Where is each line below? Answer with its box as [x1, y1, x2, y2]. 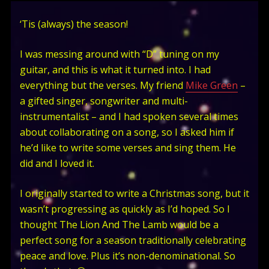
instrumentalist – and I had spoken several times [19, 109, 238, 123]
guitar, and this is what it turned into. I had [19, 62, 211, 76]
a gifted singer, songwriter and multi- [19, 94, 188, 107]
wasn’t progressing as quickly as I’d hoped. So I [19, 202, 230, 216]
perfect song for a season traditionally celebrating [19, 233, 246, 247]
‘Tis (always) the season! [19, 17, 128, 31]
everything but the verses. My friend [19, 78, 186, 92]
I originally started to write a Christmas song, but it [19, 186, 249, 200]
